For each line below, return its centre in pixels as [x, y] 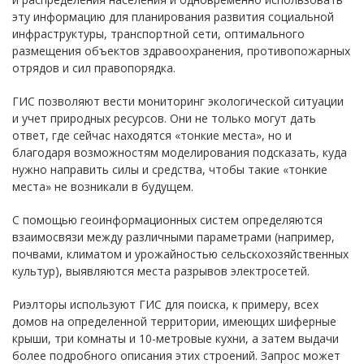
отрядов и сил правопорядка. [94, 68]
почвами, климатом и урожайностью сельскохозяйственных [180, 254]
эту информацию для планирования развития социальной [173, 17]
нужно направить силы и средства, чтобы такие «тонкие [170, 169]
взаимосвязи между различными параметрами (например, [173, 237]
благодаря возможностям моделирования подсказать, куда [180, 152]
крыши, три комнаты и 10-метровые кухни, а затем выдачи [175, 338]
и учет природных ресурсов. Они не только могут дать [164, 118]
